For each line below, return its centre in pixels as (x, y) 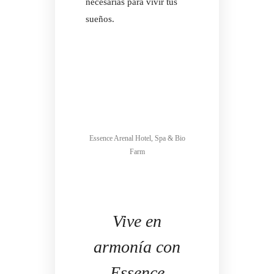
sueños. (100, 19)
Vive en (137, 221)
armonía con (137, 247)
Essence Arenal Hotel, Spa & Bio (137, 139)
